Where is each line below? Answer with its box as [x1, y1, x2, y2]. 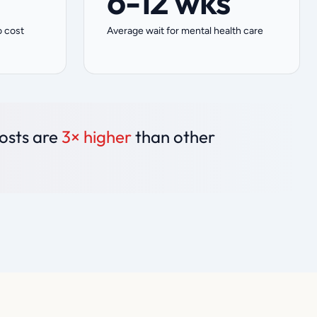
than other [132, 126, 215, 147]
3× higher [62, 126, 132, 147]
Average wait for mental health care [107, 25, 263, 37]
